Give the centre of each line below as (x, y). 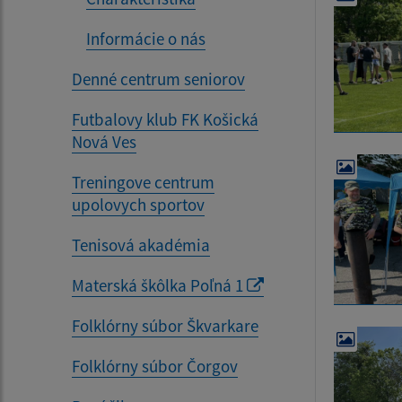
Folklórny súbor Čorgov (155, 366)
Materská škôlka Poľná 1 (159, 285)
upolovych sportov (138, 205)
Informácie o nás (146, 39)
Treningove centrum (143, 182)
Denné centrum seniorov (158, 79)
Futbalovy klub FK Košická (165, 119)
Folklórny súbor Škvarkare (165, 326)
